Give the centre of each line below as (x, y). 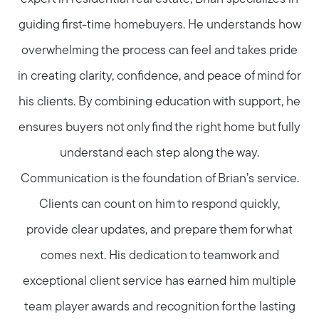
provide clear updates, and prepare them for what (159, 230)
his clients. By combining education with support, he (159, 102)
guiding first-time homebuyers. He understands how (159, 25)
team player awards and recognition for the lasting (159, 307)
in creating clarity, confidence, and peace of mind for (159, 76)
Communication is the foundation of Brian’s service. (159, 179)
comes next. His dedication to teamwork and (159, 256)
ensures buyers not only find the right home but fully (159, 127)
